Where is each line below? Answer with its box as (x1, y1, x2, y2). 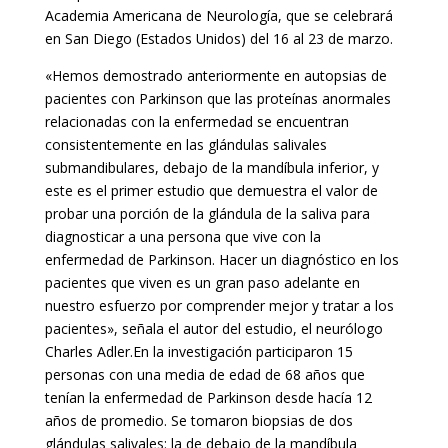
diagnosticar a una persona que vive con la (44, 227, 321, 247)
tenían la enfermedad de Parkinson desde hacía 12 (44, 388, 372, 408)
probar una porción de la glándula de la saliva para (44, 204, 370, 224)
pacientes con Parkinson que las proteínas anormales (44, 89, 391, 109)
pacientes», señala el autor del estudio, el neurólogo (44, 319, 383, 339)
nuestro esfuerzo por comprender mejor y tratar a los (44, 296, 394, 316)
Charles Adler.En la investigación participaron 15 (44, 342, 353, 362)
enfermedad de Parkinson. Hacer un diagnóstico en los (44, 250, 399, 270)
